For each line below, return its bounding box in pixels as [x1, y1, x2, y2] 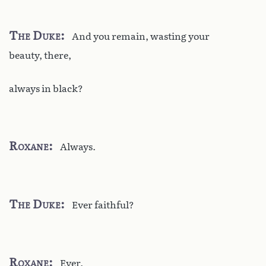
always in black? [9, 83, 83, 94]
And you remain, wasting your [72, 30, 210, 42]
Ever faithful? [72, 199, 134, 211]
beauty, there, [9, 49, 71, 61]
